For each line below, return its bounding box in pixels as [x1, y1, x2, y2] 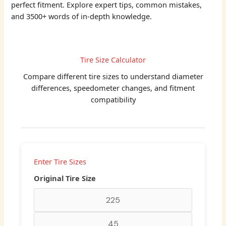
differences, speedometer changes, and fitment [31, 83, 195, 93]
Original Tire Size [34, 173, 96, 183]
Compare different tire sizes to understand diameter [23, 71, 203, 82]
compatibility [90, 94, 136, 105]
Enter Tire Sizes [34, 156, 87, 166]
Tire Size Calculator [80, 54, 146, 65]
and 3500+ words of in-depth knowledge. [11, 11, 152, 22]
